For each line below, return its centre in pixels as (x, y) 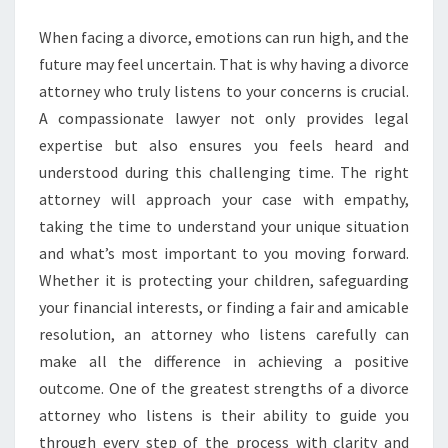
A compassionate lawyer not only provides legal (224, 118)
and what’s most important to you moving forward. (224, 253)
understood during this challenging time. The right (224, 172)
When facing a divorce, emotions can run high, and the (224, 37)
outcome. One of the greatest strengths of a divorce (224, 388)
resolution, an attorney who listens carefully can (224, 334)
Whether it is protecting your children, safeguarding (224, 280)
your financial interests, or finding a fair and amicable (224, 307)
